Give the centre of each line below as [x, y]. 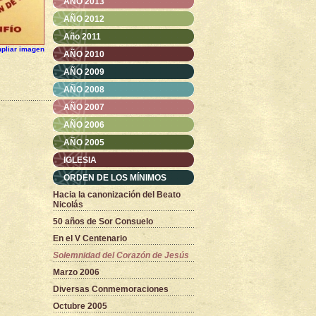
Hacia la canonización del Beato [117, 195]
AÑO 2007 [84, 107]
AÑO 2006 [84, 125]
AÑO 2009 [84, 72]
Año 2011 [82, 37]
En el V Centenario [90, 238]
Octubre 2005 [80, 306]
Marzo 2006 [76, 272]
